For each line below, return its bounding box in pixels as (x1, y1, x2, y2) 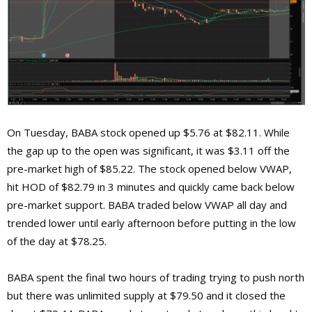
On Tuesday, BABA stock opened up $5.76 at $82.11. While (7, 125, 290, 140)
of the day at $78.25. (7, 234, 107, 249)
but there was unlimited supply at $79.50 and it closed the (7, 288, 286, 303)
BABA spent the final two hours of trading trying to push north (7, 270, 304, 285)
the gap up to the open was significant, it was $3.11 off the (7, 143, 290, 158)
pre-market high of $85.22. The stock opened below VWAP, (7, 162, 292, 176)
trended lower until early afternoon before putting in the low (7, 216, 296, 231)
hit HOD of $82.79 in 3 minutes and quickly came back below (7, 180, 295, 194)
